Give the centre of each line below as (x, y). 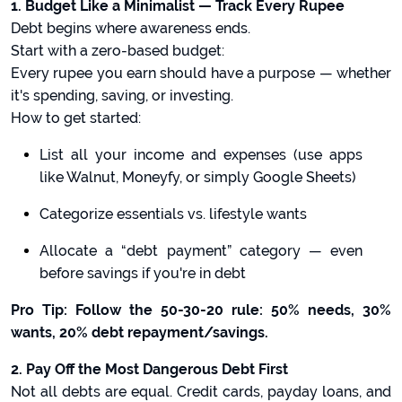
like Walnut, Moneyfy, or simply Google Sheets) (198, 177)
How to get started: (76, 118)
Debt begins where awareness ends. (131, 28)
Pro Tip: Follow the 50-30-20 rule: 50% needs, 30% (201, 310)
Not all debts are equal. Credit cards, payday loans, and (201, 392)
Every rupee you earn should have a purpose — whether (201, 73)
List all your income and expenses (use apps (201, 155)
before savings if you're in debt (143, 273)
